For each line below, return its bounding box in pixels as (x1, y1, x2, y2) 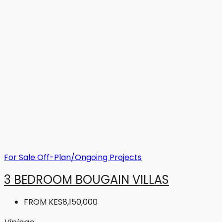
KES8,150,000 (49, 196, 98, 208)
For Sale (4, 152, 37, 164)
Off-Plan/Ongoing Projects (37, 152, 142, 164)
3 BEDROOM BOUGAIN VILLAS (4, 171, 169, 188)
